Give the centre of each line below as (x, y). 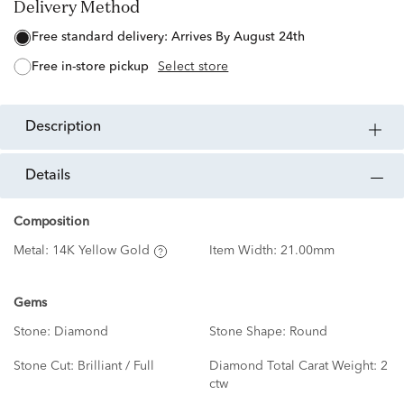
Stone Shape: (249, 332)
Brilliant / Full (116, 367)
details (53, 176)
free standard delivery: (105, 37)
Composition (51, 222)
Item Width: (244, 251)
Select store (193, 67)
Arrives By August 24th (238, 37)
